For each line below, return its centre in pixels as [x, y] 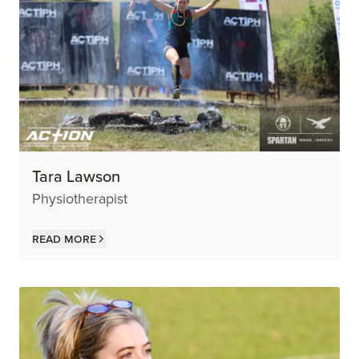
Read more [64, 238]
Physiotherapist [80, 198]
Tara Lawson [76, 176]
